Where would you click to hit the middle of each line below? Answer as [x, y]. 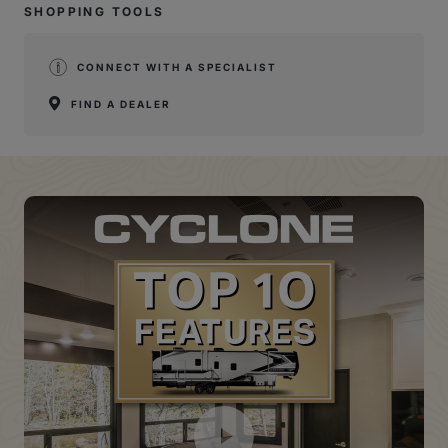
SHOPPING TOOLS [94, 12]
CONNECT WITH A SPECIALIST [177, 67]
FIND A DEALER [121, 103]
